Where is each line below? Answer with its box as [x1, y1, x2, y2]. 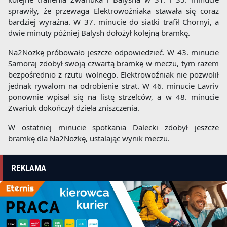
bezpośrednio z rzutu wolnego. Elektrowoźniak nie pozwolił [8, 69, 219, 80]
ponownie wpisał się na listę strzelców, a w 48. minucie [8, 92, 219, 102]
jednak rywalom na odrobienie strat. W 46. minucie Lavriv [8, 81, 219, 91]
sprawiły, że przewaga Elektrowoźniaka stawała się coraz [8, 6, 219, 16]
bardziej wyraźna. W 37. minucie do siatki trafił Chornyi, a [8, 17, 219, 27]
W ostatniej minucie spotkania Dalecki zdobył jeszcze [8, 122, 219, 133]
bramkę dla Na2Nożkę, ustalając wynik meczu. [8, 133, 170, 144]
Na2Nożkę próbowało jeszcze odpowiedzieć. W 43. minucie [8, 47, 219, 58]
